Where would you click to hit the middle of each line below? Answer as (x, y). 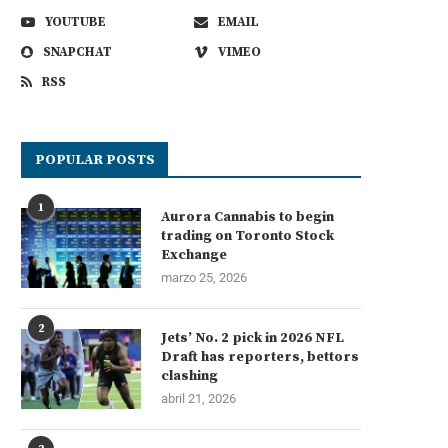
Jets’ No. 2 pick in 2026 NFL (252, 337)
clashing (189, 375)
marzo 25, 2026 (204, 277)
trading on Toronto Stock (247, 235)
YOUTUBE (75, 21)
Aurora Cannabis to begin (247, 216)
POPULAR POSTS (95, 159)
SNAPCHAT (77, 51)
